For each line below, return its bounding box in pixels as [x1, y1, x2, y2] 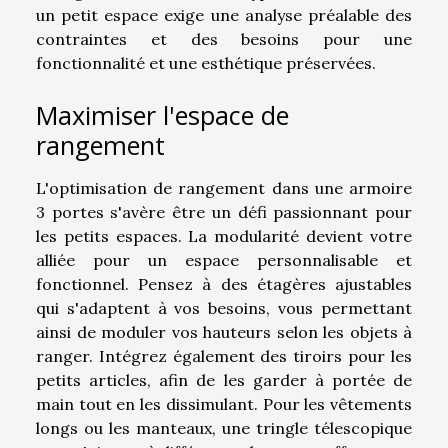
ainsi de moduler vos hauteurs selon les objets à [36, 322, 412, 343]
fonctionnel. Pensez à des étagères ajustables [36, 274, 412, 295]
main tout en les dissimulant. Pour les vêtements [36, 394, 412, 415]
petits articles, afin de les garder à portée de [36, 370, 412, 391]
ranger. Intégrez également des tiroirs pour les [36, 346, 412, 367]
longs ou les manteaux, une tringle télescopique [36, 418, 412, 439]
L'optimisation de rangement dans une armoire [36, 178, 412, 199]
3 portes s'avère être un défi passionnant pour [36, 202, 412, 223]
